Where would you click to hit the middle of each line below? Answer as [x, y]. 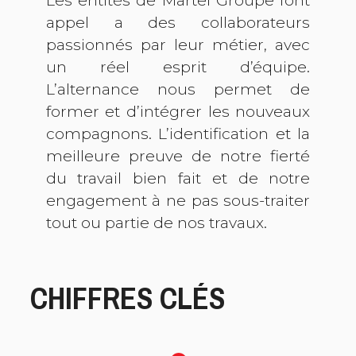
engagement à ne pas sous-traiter [178, 201]
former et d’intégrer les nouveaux [178, 112]
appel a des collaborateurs [178, 23]
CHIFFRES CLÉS [128, 298]
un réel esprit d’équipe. [178, 67]
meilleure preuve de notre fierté [178, 156]
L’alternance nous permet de [178, 89]
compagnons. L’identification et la [178, 134]
